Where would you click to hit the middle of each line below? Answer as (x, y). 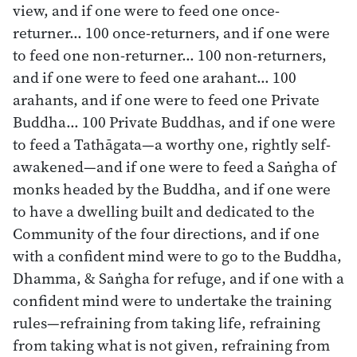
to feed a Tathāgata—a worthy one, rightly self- (172, 144)
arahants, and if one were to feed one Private (166, 99)
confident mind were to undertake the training (172, 300)
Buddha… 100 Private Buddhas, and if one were (174, 122)
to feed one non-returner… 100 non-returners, (170, 55)
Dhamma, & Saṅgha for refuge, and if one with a (178, 278)
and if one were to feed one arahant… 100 (155, 77)
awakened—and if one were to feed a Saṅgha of (175, 166)
